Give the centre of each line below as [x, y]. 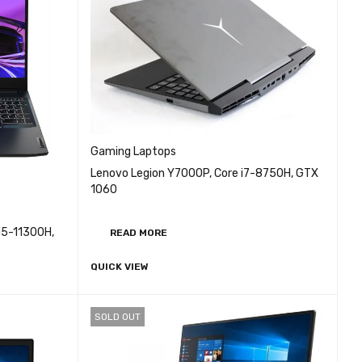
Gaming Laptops [134, 152]
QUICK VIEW [120, 267]
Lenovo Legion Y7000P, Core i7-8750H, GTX [205, 174]
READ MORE [139, 233]
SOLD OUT [118, 316]
